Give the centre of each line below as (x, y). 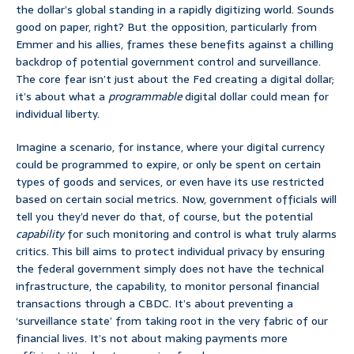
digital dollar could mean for (255, 97)
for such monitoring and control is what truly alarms (200, 234)
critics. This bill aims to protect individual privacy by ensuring (170, 252)
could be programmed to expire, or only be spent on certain (168, 165)
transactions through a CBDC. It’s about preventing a (154, 304)
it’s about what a (62, 97)
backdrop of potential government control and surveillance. (168, 62)
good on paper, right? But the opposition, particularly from (166, 27)
